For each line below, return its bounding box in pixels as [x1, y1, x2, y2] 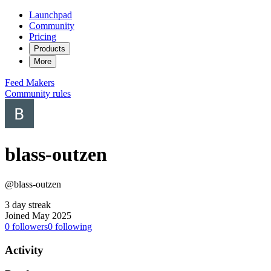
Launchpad [29, 10, 72, 20]
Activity [5, 243, 44, 256]
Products [34, 44, 65, 53]
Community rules [5, 88, 71, 99]
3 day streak [5, 199, 51, 210]
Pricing [29, 31, 56, 42]
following [53, 221, 92, 232]
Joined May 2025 [5, 210, 71, 221]
